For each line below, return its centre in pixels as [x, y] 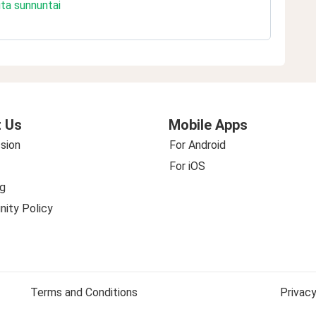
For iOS [187, 166]
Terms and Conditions [84, 292]
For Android [197, 145]
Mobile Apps [208, 125]
